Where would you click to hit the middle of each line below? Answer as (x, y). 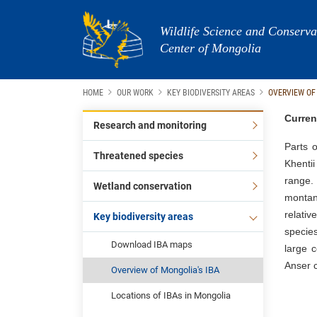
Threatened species (138, 156)
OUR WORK (135, 93)
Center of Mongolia (210, 48)
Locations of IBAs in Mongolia (171, 295)
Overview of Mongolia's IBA (165, 270)
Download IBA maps (152, 244)
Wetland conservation (143, 186)
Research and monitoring (150, 125)
